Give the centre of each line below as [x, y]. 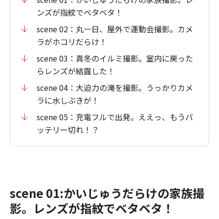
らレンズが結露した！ [76, 71]
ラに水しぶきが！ [68, 100]
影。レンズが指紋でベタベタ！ [92, 208]
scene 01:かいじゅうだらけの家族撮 [107, 193]
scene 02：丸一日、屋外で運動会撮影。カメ [115, 29]
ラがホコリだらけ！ [72, 42]
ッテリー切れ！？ [68, 130]
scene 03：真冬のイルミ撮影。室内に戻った [115, 58]
